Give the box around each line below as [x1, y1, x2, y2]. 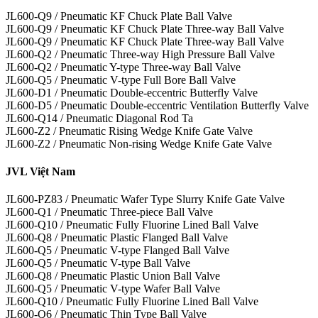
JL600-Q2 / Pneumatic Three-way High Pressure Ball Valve [6, 48, 275, 60]
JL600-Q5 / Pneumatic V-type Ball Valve [6, 257, 190, 270]
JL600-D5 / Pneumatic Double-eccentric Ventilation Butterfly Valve [6, 99, 309, 111]
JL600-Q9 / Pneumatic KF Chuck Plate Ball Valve [6, 9, 232, 22]
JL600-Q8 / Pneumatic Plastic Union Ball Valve [6, 270, 220, 283]
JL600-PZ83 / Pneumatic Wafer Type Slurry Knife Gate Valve [6, 193, 285, 206]
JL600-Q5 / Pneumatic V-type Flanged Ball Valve [6, 244, 229, 257]
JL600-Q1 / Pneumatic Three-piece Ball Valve [6, 206, 213, 219]
